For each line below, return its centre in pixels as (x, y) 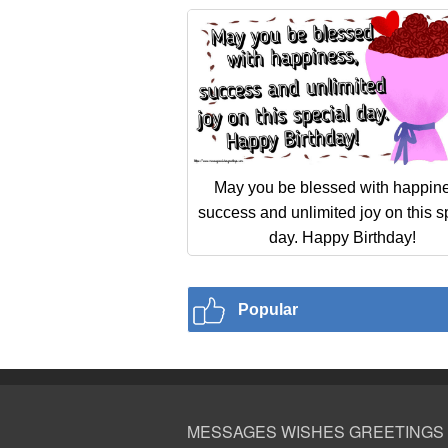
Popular (268, 310)
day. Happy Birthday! (342, 237)
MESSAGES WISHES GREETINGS (315, 431)
